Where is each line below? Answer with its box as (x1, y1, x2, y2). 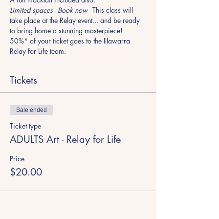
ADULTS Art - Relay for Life (10, 133, 121, 146)
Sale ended (16, 107, 47, 113)
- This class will (88, 5, 135, 15)
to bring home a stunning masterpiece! (10, 26, 123, 35)
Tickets (10, 74, 37, 87)
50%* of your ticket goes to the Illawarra (10, 36, 132, 45)
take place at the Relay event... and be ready (10, 16, 142, 25)
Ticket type (10, 121, 41, 131)
